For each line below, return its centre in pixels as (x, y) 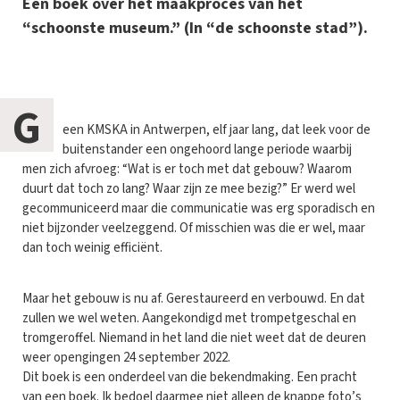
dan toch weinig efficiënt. (92, 248)
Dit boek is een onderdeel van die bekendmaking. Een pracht (190, 378)
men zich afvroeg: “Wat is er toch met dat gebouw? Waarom (187, 170)
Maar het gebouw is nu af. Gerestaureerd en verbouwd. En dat (194, 299)
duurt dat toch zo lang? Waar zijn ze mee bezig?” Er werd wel (189, 189)
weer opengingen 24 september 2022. (126, 358)
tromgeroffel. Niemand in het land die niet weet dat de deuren (194, 338)
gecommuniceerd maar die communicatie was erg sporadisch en (199, 209)
